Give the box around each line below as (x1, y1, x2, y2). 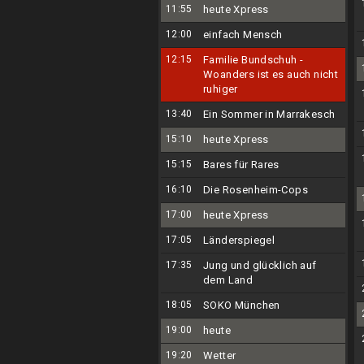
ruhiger (203, 83, 238, 95)
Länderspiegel (203, 234, 275, 246)
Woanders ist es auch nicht (203, 68, 339, 80)
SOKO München (203, 299, 280, 311)
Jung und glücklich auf (203, 259, 317, 271)
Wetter (203, 349, 236, 362)
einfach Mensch (203, 28, 283, 41)
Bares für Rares (203, 158, 279, 171)
